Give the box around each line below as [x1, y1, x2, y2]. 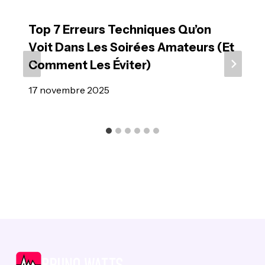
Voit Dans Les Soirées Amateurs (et [28, 40, 234, 54]
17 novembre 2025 [28, 84, 109, 96]
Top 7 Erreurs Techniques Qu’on [28, 22, 211, 37]
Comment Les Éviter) [28, 58, 151, 72]
